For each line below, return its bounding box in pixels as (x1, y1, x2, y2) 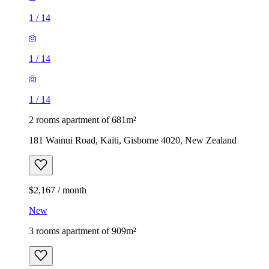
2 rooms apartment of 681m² (29, 114, 136, 125)
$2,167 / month (29, 184, 86, 195)
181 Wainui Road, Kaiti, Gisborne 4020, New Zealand (29, 134, 237, 145)
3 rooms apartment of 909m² (29, 225, 136, 236)
